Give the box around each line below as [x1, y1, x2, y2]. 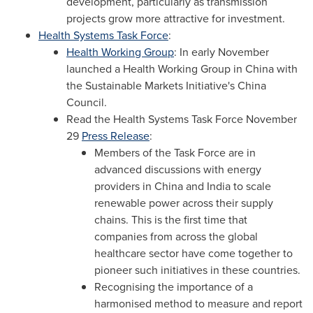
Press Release [82, 127, 150, 144]
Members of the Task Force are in [94, 144, 256, 161]
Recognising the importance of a [94, 278, 253, 295]
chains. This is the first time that [94, 211, 247, 228]
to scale [231, 177, 271, 194]
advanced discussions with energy [94, 161, 261, 177]
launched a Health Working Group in [66, 60, 245, 77]
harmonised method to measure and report [94, 295, 303, 312]
